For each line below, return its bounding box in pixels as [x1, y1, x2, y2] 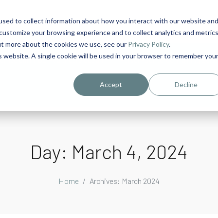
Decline [174, 80, 198, 89]
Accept [100, 80, 123, 89]
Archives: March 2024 [90, 176, 160, 185]
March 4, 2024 [72, 139, 188, 163]
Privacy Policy [127, 39, 169, 48]
